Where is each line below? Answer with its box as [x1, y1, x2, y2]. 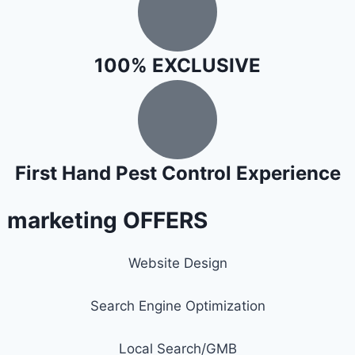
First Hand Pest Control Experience [14, 162, 341, 185]
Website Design [128, 255, 227, 271]
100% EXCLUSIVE [94, 54, 261, 77]
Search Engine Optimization [90, 298, 265, 314]
